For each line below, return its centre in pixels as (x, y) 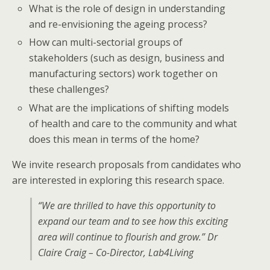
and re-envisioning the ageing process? (118, 24)
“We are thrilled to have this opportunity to (127, 205)
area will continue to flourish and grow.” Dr (128, 237)
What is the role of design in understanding (127, 9)
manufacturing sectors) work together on (124, 74)
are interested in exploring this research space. (118, 180)
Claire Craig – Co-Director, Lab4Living (116, 252)
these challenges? (69, 89)
